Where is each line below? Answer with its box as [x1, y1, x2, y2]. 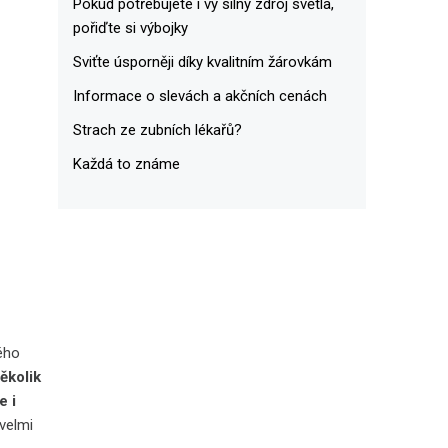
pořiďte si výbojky [72, 18, 188, 37]
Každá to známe [72, 154, 180, 173]
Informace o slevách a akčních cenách [72, 86, 327, 105]
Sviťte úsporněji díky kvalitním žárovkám [72, 52, 332, 71]
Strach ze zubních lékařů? [72, 120, 242, 139]
